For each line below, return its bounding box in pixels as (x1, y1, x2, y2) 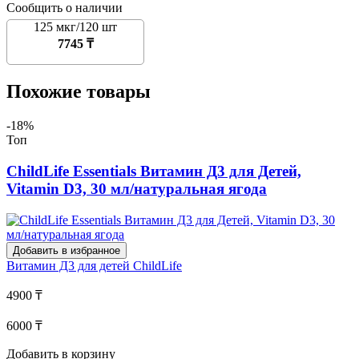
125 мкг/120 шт (34, 20, 117, 34)
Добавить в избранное (13, 244, 120, 256)
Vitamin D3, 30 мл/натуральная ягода (6, 179, 267, 197)
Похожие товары (6, 81, 151, 103)
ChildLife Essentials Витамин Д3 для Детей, (6, 162, 301, 179)
